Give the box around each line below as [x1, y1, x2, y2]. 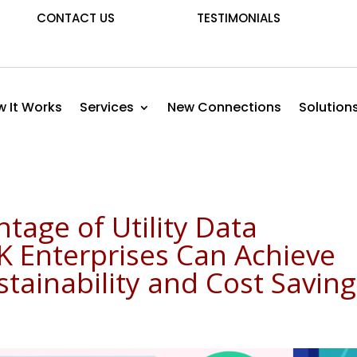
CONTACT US [37, 10, 116, 26]
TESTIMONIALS [196, 10, 280, 26]
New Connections [167, 98, 282, 116]
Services [80, 98, 135, 116]
